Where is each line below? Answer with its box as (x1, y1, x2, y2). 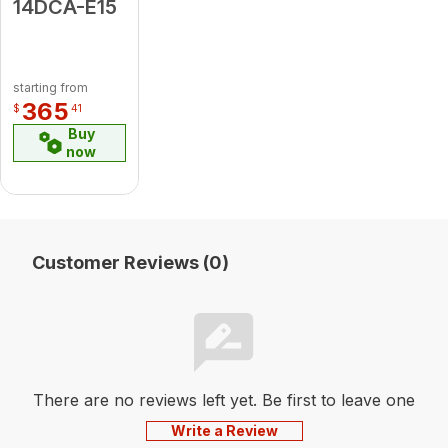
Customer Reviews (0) (32, 251, 229, 273)
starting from (13, 79, 88, 95)
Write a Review (170, 421, 278, 439)
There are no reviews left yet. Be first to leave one (33, 389, 415, 410)
